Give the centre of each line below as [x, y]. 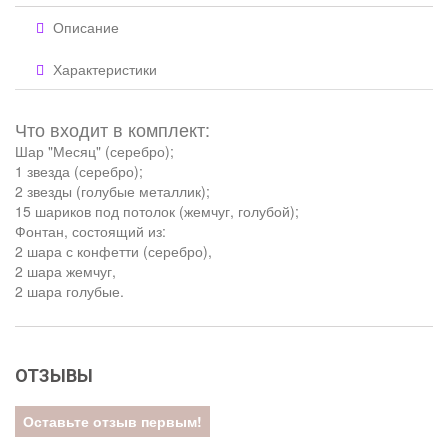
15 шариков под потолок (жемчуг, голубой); [157, 211]
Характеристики [102, 69]
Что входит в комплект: [112, 129]
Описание [83, 27]
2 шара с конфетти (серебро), [113, 251]
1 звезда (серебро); [79, 171]
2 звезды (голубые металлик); [112, 191]
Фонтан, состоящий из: [90, 231]
